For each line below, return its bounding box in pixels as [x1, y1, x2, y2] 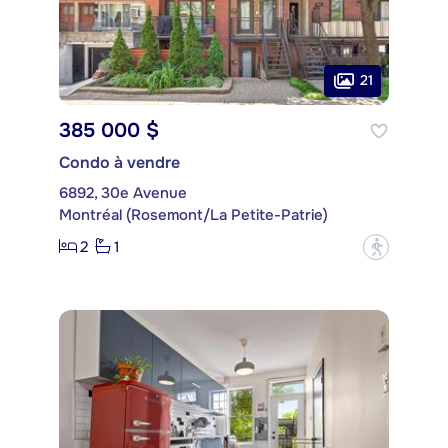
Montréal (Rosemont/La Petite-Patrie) [59, 204, 328, 225]
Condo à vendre [59, 151, 180, 173]
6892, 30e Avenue [59, 182, 187, 203]
